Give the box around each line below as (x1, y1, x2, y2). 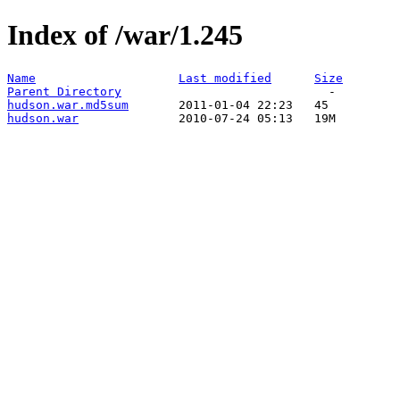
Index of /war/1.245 (7, 19, 243, 52)
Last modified (179, 71, 271, 85)
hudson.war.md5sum (7, 97, 129, 112)
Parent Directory (7, 84, 121, 98)
